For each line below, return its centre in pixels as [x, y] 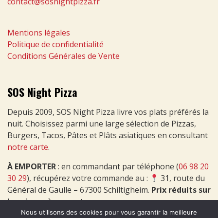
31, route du [182, 178]
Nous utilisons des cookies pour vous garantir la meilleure [109, 212]
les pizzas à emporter [50, 201]
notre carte [28, 147]
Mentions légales [39, 33]
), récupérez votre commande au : [88, 178]
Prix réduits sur [181, 190]
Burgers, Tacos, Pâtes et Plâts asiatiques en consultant [108, 135]
